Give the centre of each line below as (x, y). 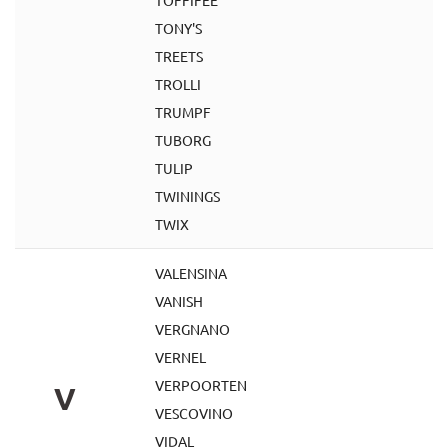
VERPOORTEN (201, 385)
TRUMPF (183, 112)
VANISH (179, 301)
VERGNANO (192, 329)
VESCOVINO (194, 413)
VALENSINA (191, 273)
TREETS (179, 56)
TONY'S (178, 28)
